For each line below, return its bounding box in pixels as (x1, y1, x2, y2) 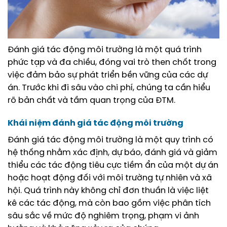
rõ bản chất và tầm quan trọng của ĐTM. (8, 96, 175, 105)
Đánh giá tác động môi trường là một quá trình (8, 45, 202, 54)
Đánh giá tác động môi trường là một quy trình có (8, 136, 213, 145)
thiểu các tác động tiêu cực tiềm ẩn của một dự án (8, 161, 218, 170)
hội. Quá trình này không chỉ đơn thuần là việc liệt (8, 186, 209, 196)
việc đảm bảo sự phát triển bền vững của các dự (8, 70, 208, 80)
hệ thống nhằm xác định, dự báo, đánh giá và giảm (8, 148, 217, 158)
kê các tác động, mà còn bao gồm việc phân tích (8, 199, 211, 208)
